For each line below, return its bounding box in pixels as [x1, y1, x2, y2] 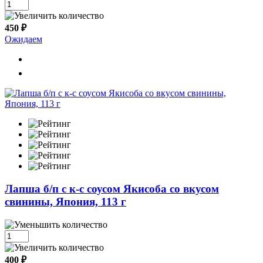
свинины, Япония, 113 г [5, 195, 126, 208]
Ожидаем [5, 34, 42, 45]
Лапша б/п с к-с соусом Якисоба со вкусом [5, 182, 219, 195]
